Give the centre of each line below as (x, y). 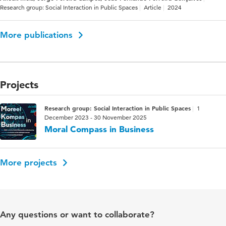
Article (153, 7)
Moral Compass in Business (99, 129)
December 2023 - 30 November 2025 (96, 117)
